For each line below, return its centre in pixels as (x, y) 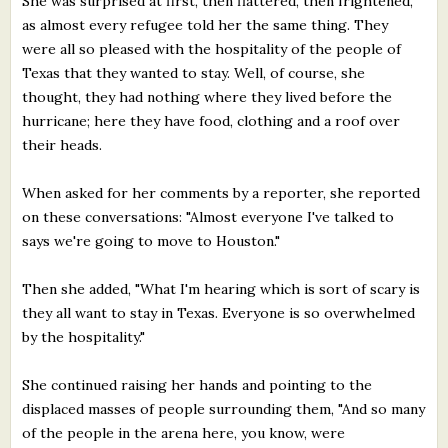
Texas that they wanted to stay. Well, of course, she (194, 72)
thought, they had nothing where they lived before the (207, 96)
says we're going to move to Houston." (151, 240)
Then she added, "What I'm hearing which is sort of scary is (221, 288)
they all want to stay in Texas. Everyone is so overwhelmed (219, 312)
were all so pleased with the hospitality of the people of (212, 48)
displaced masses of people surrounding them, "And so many (224, 408)
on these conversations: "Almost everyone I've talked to (208, 216)
